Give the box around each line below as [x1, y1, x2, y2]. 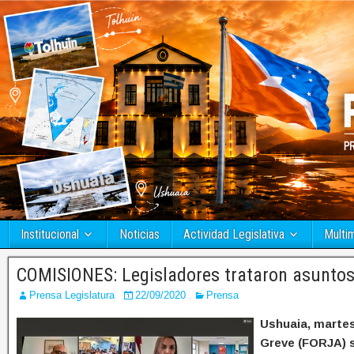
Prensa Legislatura [29, 289, 115, 302]
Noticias [119, 227, 160, 243]
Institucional [21, 227, 79, 243]
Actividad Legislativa [183, 227, 284, 243]
